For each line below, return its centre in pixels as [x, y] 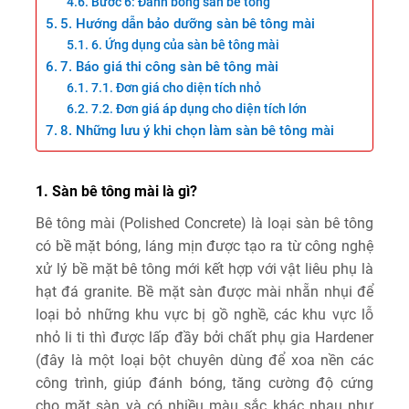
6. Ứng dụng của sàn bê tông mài [185, 45]
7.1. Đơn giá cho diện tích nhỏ [176, 88]
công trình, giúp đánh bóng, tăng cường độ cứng [204, 383]
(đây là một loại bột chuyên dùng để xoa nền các [204, 360]
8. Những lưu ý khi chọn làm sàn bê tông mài [198, 131]
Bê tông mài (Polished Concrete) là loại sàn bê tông [204, 223]
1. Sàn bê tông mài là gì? [116, 191]
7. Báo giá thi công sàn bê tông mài [170, 67]
